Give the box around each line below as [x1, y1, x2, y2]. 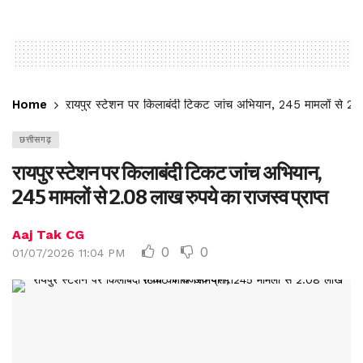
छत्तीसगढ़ [19, 135, 52, 146]
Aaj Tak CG [12, 227, 84, 243]
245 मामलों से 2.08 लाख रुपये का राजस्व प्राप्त [12, 185, 327, 211]
